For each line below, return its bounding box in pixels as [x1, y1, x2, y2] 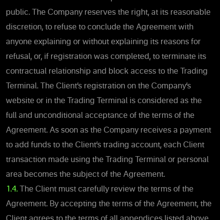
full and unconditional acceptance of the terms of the [6, 111, 194, 120]
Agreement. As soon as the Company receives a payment [6, 126, 211, 135]
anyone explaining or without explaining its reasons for [6, 38, 201, 46]
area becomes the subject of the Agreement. [6, 170, 165, 179]
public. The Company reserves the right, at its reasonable [6, 8, 211, 17]
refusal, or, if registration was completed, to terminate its [6, 53, 206, 61]
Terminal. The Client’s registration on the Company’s [6, 82, 191, 90]
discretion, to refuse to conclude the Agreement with [6, 23, 193, 31]
